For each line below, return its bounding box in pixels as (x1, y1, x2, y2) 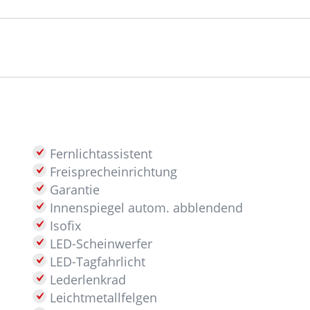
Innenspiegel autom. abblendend (46, 199, 243, 216)
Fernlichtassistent (46, 145, 152, 162)
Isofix (46, 217, 81, 234)
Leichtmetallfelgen (46, 289, 157, 306)
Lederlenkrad (46, 271, 126, 288)
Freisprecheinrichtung (46, 163, 177, 180)
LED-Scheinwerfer (46, 235, 152, 252)
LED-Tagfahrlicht (46, 253, 145, 270)
